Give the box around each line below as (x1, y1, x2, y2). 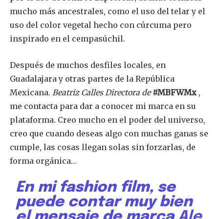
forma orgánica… (10, 156, 77, 166)
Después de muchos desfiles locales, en (10, 60, 166, 70)
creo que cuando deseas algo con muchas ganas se (10, 129, 208, 139)
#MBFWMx (151, 88, 198, 98)
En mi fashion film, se (16, 180, 176, 196)
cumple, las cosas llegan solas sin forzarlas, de (10, 142, 196, 153)
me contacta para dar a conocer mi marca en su (10, 101, 196, 111)
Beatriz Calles (52, 88, 103, 98)
